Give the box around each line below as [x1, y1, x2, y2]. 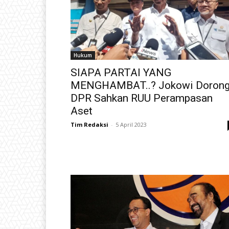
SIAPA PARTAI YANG [71, 66, 171, 79]
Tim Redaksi [71, 120, 108, 128]
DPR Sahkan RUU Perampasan [71, 91, 213, 104]
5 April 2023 [116, 120, 147, 128]
